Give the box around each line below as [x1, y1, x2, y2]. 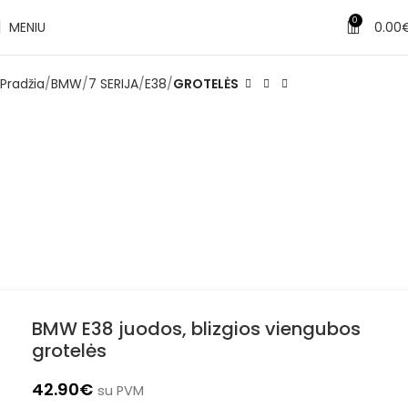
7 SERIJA [88, 75, 138, 93]
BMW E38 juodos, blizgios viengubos [32, 316, 361, 342]
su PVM [97, 382, 144, 400]
